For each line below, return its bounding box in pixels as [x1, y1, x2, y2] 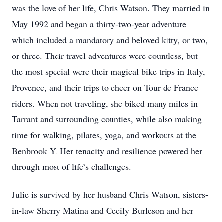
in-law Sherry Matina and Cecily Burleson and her [12, 204, 193, 216]
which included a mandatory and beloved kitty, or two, [12, 34, 208, 46]
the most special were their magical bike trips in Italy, [12, 65, 205, 77]
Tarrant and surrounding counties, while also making [12, 113, 202, 125]
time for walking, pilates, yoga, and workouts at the [12, 129, 196, 141]
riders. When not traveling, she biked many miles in [12, 97, 198, 109]
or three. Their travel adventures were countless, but [12, 50, 198, 61]
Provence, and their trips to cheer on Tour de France [12, 81, 198, 93]
